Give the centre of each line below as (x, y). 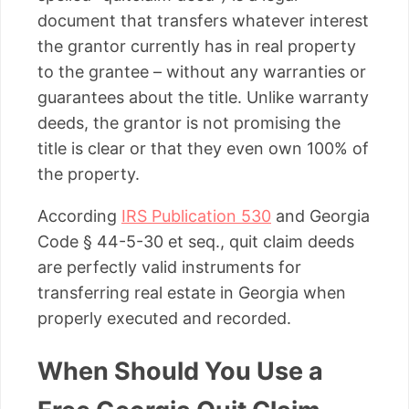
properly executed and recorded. (164, 318)
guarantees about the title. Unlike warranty (203, 97)
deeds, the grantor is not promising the (189, 122)
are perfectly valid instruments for (169, 267)
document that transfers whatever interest (203, 20)
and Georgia (320, 215)
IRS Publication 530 (196, 215)
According (79, 215)
